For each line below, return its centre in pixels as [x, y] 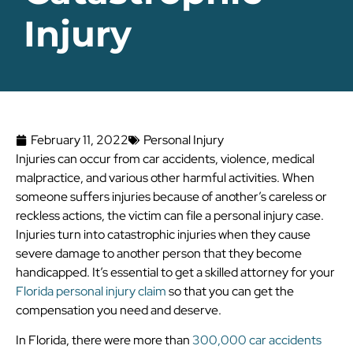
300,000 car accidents [257, 340]
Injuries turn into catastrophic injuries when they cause [163, 234]
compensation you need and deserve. [119, 310]
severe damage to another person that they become [159, 253]
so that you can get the [230, 291]
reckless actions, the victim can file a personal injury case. [170, 215]
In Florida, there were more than [104, 340]
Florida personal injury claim [91, 291]
